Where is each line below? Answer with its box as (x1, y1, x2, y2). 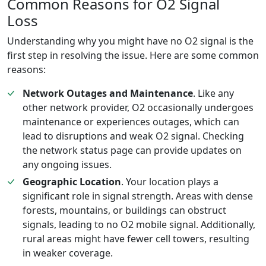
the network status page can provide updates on (22, 143, 242, 157)
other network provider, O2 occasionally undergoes (22, 100, 254, 114)
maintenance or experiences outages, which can (22, 115, 239, 128)
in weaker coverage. (22, 246, 113, 260)
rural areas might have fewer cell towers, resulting (22, 232, 249, 246)
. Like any (192, 86, 234, 100)
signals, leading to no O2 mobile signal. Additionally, (22, 218, 255, 232)
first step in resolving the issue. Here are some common (7, 48, 259, 62)
